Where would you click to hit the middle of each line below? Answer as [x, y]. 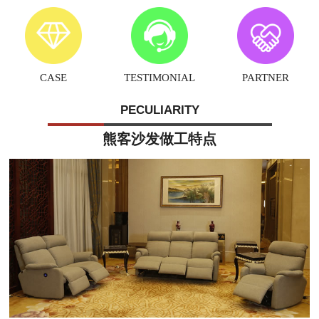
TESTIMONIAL [159, 77]
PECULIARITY [159, 110]
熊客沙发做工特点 [159, 139]
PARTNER [266, 77]
